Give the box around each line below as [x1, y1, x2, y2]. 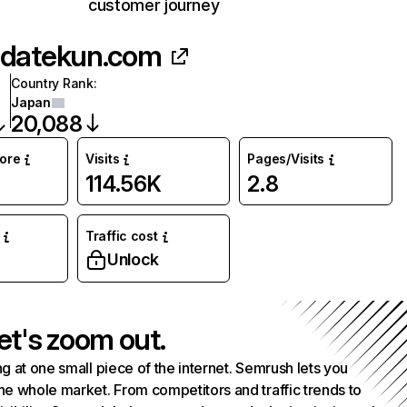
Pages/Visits [247, 151, 325, 166]
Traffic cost [84, 228, 158, 243]
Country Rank [11, 75, 94, 91]
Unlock [106, 250, 159, 269]
